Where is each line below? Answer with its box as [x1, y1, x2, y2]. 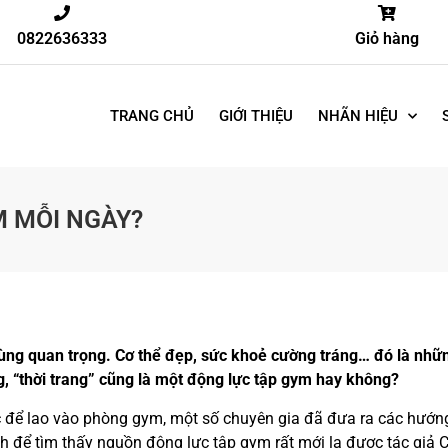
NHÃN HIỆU [317, 107, 398, 126]
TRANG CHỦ [109, 107, 194, 126]
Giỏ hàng [354, 29, 419, 48]
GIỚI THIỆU [218, 107, 293, 126]
